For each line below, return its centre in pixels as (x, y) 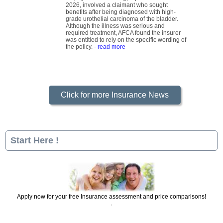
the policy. (79, 50)
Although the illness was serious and (115, 29)
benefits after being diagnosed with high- (121, 15)
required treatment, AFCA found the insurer (123, 36)
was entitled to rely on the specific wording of (126, 43)
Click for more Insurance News (114, 98)
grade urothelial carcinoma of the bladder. (122, 22)
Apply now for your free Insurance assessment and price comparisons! (111, 200)
